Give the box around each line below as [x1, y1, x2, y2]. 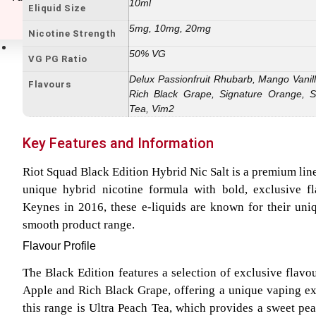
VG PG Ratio [28, 53, 87, 64]
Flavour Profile [23, 239, 96, 252]
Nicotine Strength [28, 28, 116, 39]
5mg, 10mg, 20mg [129, 22, 211, 34]
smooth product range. [23, 217, 135, 231]
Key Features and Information [23, 134, 214, 152]
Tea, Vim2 [129, 102, 174, 114]
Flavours [28, 78, 71, 90]
